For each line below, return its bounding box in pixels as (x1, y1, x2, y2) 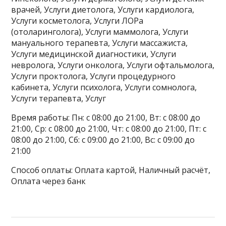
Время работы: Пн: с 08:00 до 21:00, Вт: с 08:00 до (11, 112, 201, 124)
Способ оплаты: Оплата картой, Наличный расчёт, (11, 164, 211, 176)
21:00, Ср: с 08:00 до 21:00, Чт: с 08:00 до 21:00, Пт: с (11, 123, 207, 135)
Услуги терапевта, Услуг (11, 93, 106, 104)
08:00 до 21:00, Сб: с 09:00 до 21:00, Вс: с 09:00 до (11, 134, 195, 146)
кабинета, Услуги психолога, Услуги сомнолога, (11, 82, 197, 93)
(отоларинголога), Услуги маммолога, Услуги (11, 26, 189, 38)
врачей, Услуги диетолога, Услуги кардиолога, (11, 4, 195, 16)
